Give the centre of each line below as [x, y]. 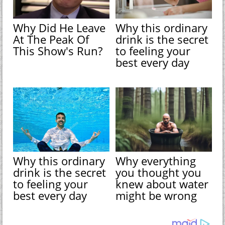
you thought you [159, 172]
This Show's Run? [58, 50]
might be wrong [156, 195]
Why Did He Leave [60, 27]
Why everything [156, 160]
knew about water [162, 184]
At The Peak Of [51, 39]
